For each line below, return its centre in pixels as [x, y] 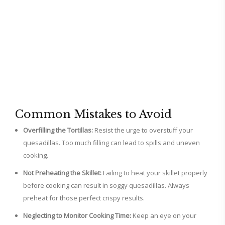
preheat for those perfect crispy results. [84, 198]
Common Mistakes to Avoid [93, 115]
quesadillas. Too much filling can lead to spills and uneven [111, 143]
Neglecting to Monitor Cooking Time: [77, 216]
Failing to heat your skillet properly [154, 173]
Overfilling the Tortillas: [58, 130]
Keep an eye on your [164, 216]
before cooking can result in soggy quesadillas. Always [106, 186]
